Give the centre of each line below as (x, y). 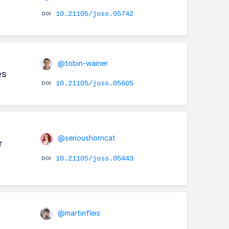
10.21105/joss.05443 (94, 158)
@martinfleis (78, 213)
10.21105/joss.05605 (94, 83)
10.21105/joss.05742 (94, 14)
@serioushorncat (85, 138)
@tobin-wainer (82, 63)
